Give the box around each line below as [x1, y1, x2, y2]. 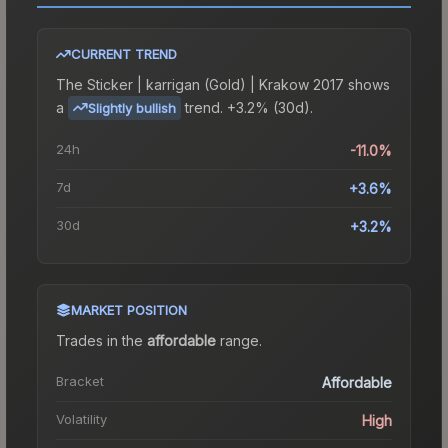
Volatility [56, 410, 107, 427]
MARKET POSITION [71, 301, 187, 318]
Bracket [56, 372, 104, 389]
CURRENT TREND [71, 45, 177, 62]
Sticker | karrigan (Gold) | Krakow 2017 [87, 75, 344, 93]
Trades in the [56, 331, 147, 349]
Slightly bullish [88, 99, 176, 116]
